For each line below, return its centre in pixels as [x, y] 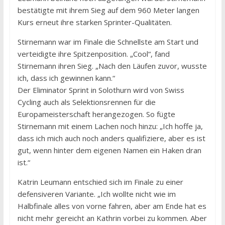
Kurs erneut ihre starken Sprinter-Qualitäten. [94, 22]
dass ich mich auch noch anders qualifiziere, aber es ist [111, 138]
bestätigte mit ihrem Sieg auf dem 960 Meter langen [108, 10]
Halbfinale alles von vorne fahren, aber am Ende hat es [112, 206]
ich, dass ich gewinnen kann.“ [66, 78]
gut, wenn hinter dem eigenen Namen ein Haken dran [109, 150]
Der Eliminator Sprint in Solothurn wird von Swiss [101, 90]
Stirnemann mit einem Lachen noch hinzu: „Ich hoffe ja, [110, 126]
